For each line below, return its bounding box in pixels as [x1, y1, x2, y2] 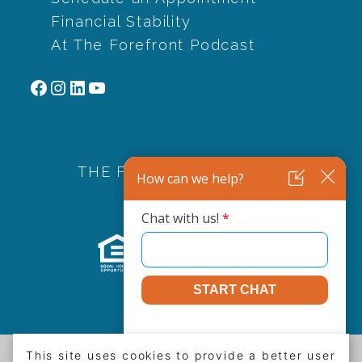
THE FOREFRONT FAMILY [78, 163, 284, 181]
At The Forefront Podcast [51, 36, 255, 53]
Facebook [28, 74, 127, 99]
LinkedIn [67, 74, 154, 99]
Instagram [48, 74, 151, 99]
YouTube [86, 74, 174, 99]
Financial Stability [51, 12, 192, 30]
